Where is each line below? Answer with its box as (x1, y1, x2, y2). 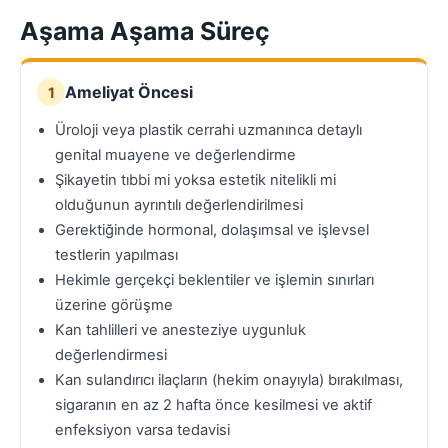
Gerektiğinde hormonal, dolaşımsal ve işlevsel (55, 221, 369, 240)
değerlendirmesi (55, 346, 167, 365)
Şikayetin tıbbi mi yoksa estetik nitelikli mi (55, 171, 336, 190)
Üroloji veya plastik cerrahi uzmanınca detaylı (55, 121, 362, 140)
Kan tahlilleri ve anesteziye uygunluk (55, 321, 306, 340)
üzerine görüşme (55, 296, 173, 315)
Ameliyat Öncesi (65, 82, 193, 103)
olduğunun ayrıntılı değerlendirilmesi (55, 196, 303, 215)
